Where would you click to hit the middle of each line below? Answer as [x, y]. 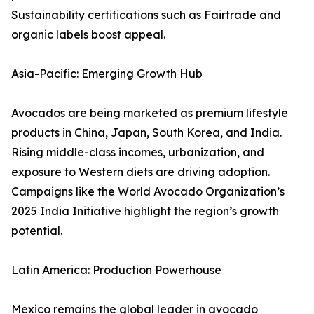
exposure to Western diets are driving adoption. [141, 172]
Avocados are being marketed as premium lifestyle [150, 113]
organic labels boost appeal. [88, 35]
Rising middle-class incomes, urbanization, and [138, 152]
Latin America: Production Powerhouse [116, 270]
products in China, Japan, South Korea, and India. [146, 133]
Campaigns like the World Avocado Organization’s [148, 192]
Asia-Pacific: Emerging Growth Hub [107, 74]
